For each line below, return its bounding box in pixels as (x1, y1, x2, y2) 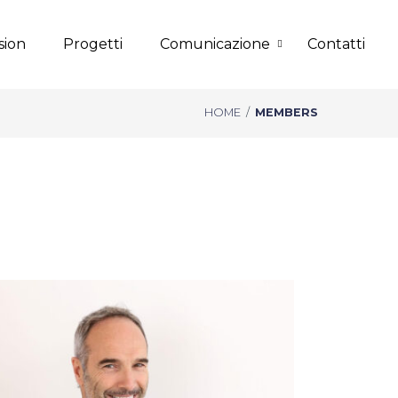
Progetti (63, 36, 123, 52)
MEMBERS (255, 106, 318, 119)
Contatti (307, 36, 365, 52)
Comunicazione (160, 36, 270, 52)
